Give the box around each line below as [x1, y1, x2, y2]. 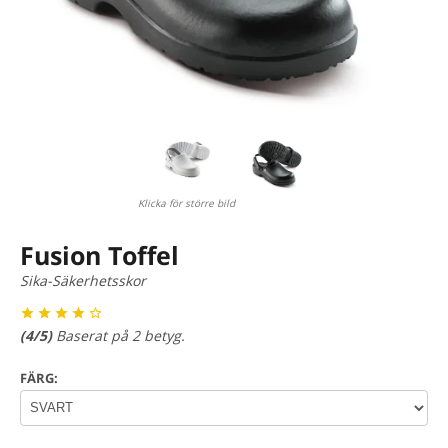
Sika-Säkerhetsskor [20, 270, 146, 290]
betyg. [140, 325, 185, 345]
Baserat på [56, 325, 132, 345]
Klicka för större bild [138, 195, 235, 210]
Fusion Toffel [20, 237, 179, 272]
